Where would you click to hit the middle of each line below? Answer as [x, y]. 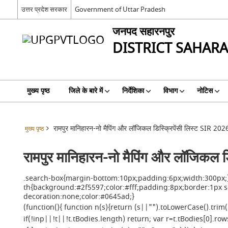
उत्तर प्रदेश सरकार [44, 9]
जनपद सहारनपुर [143, 32]
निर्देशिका [133, 91]
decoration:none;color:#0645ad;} [79, 197]
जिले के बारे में [85, 91]
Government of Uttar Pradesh [120, 9]
